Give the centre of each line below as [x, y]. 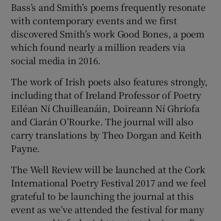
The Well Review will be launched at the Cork [108, 169]
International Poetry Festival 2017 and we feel [109, 182]
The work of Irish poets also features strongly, [110, 81]
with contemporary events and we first [94, 20]
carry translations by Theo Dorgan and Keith [106, 134]
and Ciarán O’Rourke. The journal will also [102, 121]
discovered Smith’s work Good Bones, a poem [108, 33]
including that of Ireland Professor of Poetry [106, 94]
